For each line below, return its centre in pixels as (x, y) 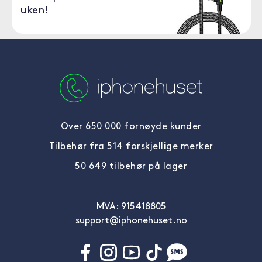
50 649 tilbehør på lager (131, 167)
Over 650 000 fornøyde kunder (131, 127)
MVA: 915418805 (131, 207)
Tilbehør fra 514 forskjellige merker (131, 147)
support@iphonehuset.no (131, 221)
